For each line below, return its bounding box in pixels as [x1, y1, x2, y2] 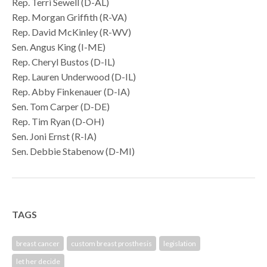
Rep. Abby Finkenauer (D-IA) [12, 85, 131, 97]
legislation [163, 238, 197, 248]
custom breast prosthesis [71, 238, 153, 248]
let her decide [16, 256, 61, 266]
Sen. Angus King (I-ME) [12, 41, 106, 52]
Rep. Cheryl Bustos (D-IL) [12, 55, 116, 67]
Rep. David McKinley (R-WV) [12, 26, 132, 38]
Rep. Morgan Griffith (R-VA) [12, 11, 128, 23]
